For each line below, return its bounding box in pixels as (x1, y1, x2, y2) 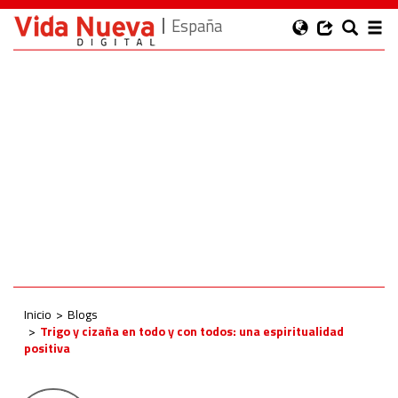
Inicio (24, 305, 52, 323)
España (171, 13, 222, 38)
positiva (24, 338, 70, 357)
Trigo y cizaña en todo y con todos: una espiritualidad (40, 322, 344, 340)
